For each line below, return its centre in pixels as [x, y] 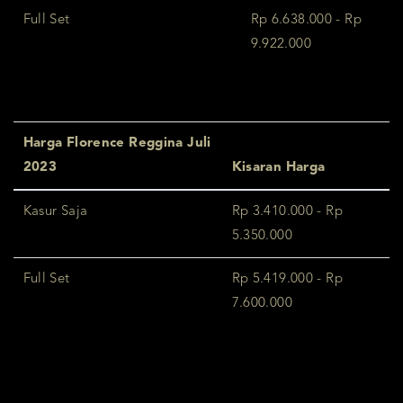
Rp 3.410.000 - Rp [287, 211]
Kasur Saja [55, 211]
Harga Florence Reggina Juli [117, 143]
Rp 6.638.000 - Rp [306, 20]
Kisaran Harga [278, 167]
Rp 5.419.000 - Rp [287, 279]
